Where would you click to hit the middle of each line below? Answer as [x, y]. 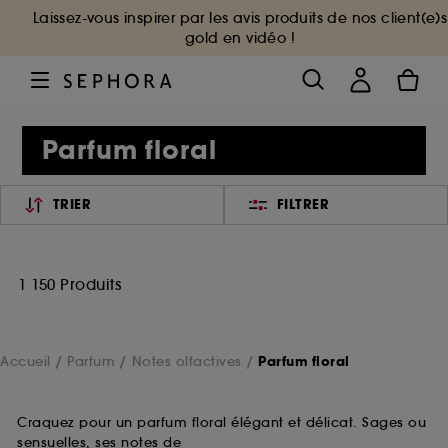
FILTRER [303, 204]
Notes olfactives [186, 361]
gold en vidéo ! [239, 38]
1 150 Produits [69, 284]
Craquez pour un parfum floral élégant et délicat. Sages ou [221, 422]
